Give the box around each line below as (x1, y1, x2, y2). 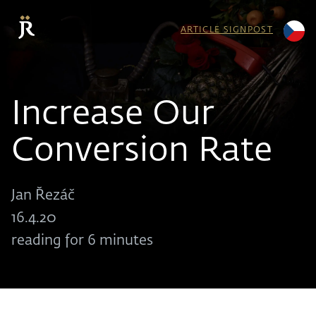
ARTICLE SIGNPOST (181, 26, 273, 35)
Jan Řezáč (11, 188, 75, 203)
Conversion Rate (11, 135, 272, 169)
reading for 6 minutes (11, 233, 153, 248)
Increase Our (11, 98, 214, 133)
